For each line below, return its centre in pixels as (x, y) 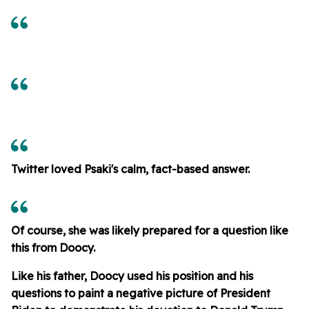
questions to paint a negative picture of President (141, 293)
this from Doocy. (53, 248)
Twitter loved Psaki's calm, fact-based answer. (130, 169)
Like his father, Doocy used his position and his (132, 276)
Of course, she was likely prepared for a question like (150, 231)
